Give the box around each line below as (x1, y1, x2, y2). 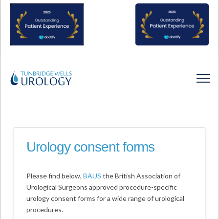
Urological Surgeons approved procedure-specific (26, 182, 177, 191)
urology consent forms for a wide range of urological (26, 194, 184, 202)
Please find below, (26, 171, 83, 180)
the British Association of (101, 171, 180, 180)
